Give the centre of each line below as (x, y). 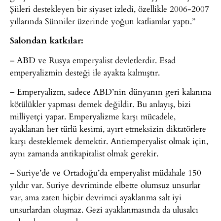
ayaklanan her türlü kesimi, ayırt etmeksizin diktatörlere (108, 128)
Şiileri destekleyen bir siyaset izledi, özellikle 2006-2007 (110, 8)
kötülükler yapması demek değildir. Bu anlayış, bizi (100, 104)
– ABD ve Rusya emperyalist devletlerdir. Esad (93, 60)
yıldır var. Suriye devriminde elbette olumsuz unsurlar (105, 185)
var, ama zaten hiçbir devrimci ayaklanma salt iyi (96, 197)
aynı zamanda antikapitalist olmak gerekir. (84, 153)
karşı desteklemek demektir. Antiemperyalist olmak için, (109, 141)
